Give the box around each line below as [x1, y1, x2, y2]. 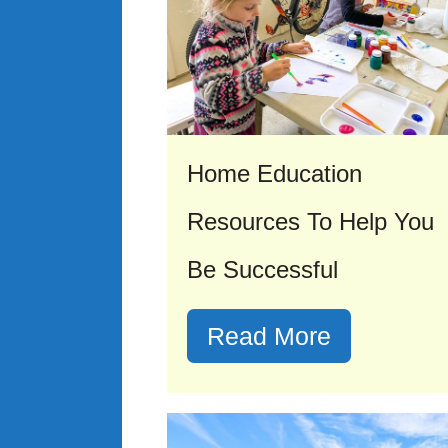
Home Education [187, 159, 362, 187]
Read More [207, 321, 331, 350]
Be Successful [187, 255, 338, 283]
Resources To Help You [187, 207, 434, 235]
